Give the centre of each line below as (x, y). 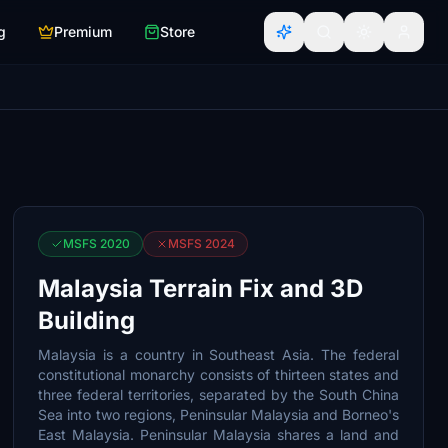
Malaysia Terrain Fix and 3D (201, 288)
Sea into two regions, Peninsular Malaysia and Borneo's (218, 414)
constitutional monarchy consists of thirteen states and (218, 374)
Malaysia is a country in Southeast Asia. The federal (218, 354)
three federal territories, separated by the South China (218, 394)
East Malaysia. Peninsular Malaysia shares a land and (218, 434)
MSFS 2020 (97, 243)
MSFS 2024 (202, 243)
